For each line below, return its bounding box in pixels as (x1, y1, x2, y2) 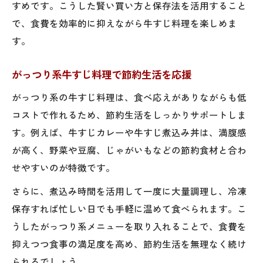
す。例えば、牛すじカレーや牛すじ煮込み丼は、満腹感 (12, 125, 247, 139)
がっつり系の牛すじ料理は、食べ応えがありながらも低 (12, 90, 247, 103)
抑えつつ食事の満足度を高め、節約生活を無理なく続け (12, 237, 247, 250)
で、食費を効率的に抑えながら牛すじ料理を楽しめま (12, 16, 237, 29)
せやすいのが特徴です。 (12, 160, 115, 174)
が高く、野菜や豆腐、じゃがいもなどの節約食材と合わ (12, 143, 247, 156)
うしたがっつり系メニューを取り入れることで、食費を (12, 219, 247, 232)
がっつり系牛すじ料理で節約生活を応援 (12, 66, 191, 82)
